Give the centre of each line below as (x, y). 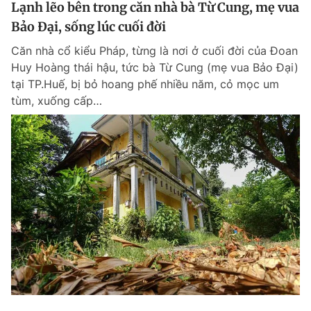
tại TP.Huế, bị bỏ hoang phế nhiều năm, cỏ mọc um (145, 84)
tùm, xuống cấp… (57, 101)
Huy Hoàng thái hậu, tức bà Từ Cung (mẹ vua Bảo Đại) (155, 67)
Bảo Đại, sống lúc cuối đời (89, 27)
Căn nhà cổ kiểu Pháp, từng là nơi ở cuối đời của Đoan (154, 51)
